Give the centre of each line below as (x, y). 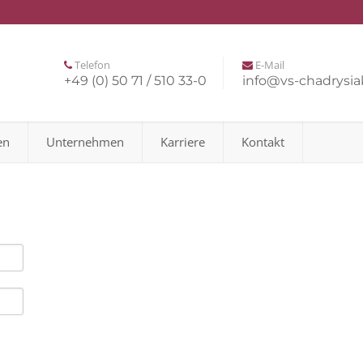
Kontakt (263, 142)
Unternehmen (85, 142)
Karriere (183, 142)
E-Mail (269, 65)
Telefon (91, 65)
